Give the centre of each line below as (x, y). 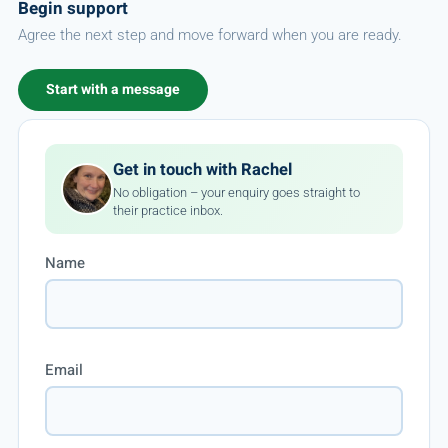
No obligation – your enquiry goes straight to (236, 192)
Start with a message (112, 89)
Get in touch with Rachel (202, 169)
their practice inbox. (167, 210)
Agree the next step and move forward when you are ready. (209, 35)
